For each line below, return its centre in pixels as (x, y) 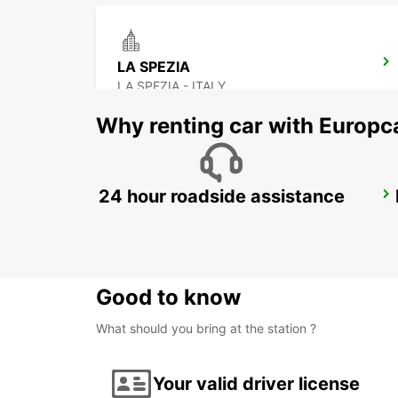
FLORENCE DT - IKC (186, 199)
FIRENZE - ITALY (166, 219)
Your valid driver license (256, 383)
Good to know (168, 298)
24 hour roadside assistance (221, 197)
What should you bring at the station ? (206, 329)
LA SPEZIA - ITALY (171, 86)
